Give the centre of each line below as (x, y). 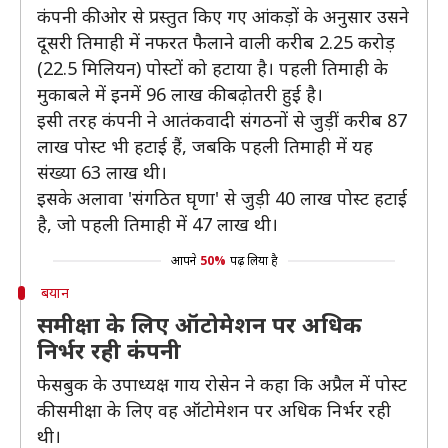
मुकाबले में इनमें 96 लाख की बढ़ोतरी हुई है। (180, 94)
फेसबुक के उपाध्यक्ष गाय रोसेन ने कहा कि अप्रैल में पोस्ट (222, 384)
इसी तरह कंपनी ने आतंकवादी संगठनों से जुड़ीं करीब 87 (222, 120)
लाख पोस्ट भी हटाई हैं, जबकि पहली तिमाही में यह (205, 146)
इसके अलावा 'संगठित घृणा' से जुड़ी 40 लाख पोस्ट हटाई (222, 198)
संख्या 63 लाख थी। (102, 172)
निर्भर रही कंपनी (109, 350)
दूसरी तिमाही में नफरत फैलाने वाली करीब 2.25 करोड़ (216, 42)
